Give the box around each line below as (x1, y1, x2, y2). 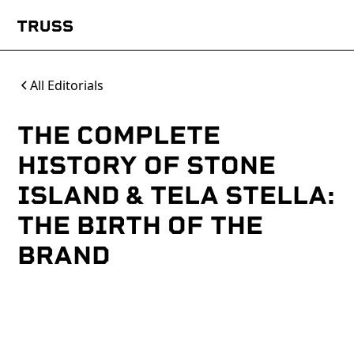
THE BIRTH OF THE (17, 210, 264, 240)
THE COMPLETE (17, 120, 221, 150)
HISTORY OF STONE (17, 150, 277, 180)
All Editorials (30, 77, 104, 94)
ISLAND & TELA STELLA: (17, 180, 336, 210)
